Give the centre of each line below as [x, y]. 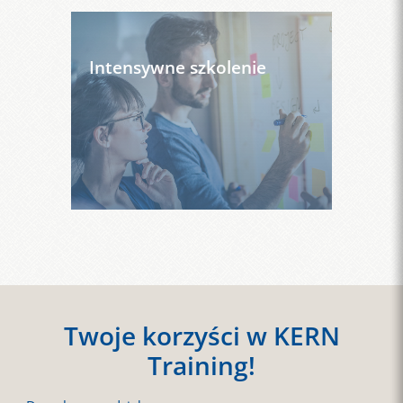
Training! [201, 366]
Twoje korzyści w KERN [201, 336]
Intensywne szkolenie [178, 67]
